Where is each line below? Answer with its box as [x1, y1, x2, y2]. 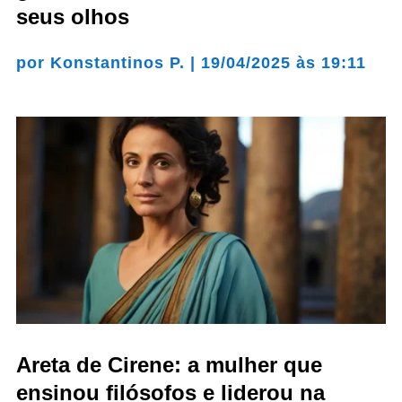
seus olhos [15, 4, 129, 29]
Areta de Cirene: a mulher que [15, 353, 322, 378]
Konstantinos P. [49, 53, 185, 72]
